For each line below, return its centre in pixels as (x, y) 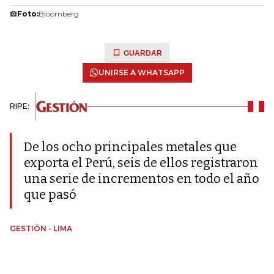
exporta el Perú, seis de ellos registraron (141, 163)
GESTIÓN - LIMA (41, 228)
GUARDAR (143, 53)
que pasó (50, 194)
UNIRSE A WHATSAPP (141, 72)
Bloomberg (59, 14)
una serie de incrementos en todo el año (142, 179)
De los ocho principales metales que (130, 147)
